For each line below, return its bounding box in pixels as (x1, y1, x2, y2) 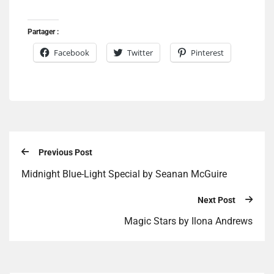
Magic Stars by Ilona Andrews (124, 215, 253, 228)
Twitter (127, 47, 153, 59)
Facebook (54, 47, 89, 59)
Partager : (28, 28, 59, 37)
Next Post (198, 194, 235, 205)
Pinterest (191, 47, 224, 59)
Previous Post (39, 147, 92, 158)
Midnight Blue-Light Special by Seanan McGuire (21, 168, 227, 180)
